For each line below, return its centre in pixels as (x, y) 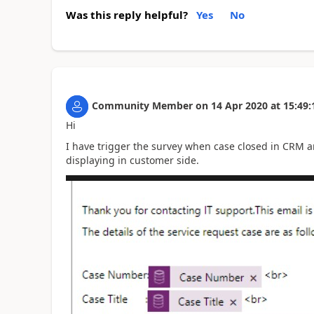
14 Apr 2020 (239, 105)
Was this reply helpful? (127, 14)
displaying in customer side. (132, 160)
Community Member (142, 105)
